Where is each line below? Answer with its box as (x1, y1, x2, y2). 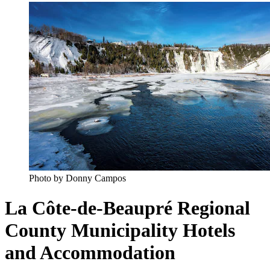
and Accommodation (5, 241, 175, 263)
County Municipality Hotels (5, 219, 235, 241)
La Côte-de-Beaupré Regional (5, 196, 250, 219)
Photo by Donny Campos (29, 173, 126, 184)
